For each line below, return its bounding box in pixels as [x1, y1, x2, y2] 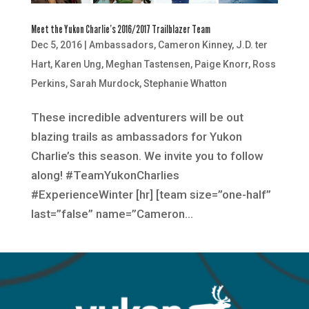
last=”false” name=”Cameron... [30, 206, 193, 221]
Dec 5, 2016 [30, 39, 82, 50]
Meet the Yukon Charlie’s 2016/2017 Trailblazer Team [30, 22, 210, 36]
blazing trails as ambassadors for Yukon [30, 129, 242, 143]
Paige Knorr [194, 58, 248, 70]
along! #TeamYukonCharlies [30, 168, 179, 182]
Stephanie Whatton [143, 77, 227, 89]
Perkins [30, 77, 66, 89]
